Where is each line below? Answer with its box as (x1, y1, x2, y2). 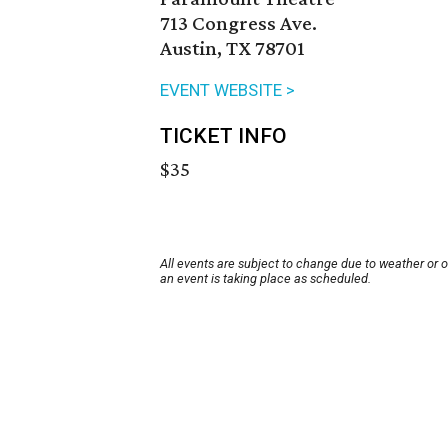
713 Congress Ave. (160, 11, 317, 36)
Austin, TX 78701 (160, 36, 305, 61)
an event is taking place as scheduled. (160, 271, 371, 287)
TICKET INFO (160, 124, 287, 149)
